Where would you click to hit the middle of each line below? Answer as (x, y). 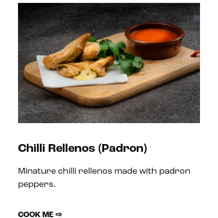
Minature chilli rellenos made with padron (104, 172)
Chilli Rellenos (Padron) (83, 149)
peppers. (37, 185)
